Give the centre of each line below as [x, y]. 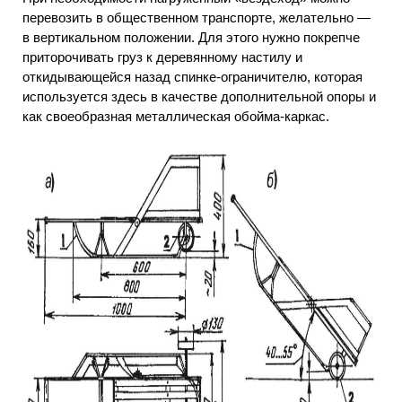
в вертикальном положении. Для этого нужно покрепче [191, 37]
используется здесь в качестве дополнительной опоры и [199, 96]
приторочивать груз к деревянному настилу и [162, 57]
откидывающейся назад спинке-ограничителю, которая [192, 76]
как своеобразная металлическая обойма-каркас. [176, 116]
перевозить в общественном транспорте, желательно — [197, 17]
